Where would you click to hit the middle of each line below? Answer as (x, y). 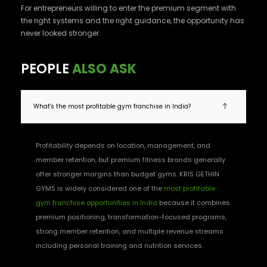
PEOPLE (46, 69)
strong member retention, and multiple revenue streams (130, 231)
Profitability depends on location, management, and (123, 145)
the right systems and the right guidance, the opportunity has (133, 21)
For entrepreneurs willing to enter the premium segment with (128, 8)
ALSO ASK (104, 69)
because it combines (194, 203)
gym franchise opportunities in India (97, 203)
